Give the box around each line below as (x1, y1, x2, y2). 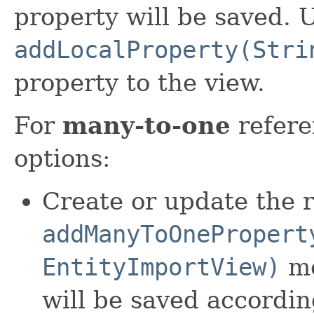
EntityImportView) (42, 252, 280, 281)
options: (14, 144, 110, 172)
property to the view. (14, 68, 265, 97)
